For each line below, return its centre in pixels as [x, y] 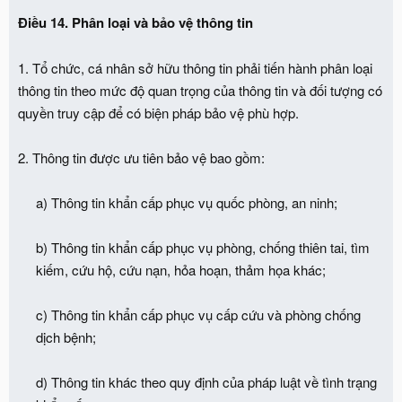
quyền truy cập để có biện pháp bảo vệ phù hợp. [158, 112]
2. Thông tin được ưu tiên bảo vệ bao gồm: [141, 157]
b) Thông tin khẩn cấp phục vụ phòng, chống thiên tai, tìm [203, 247]
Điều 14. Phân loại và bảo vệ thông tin [135, 22]
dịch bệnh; [66, 336]
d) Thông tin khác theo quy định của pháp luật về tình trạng [206, 381]
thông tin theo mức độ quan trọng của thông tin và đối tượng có [200, 90]
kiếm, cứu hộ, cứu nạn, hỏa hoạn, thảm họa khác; [181, 269]
